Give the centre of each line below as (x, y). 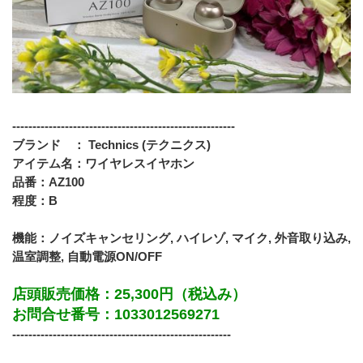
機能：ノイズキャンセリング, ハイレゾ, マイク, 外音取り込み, (181, 238)
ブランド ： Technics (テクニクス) (113, 145)
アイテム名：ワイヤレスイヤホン (103, 164)
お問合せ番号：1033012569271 (116, 315)
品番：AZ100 (48, 182)
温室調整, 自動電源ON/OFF (87, 257)
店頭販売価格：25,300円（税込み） (129, 295)
